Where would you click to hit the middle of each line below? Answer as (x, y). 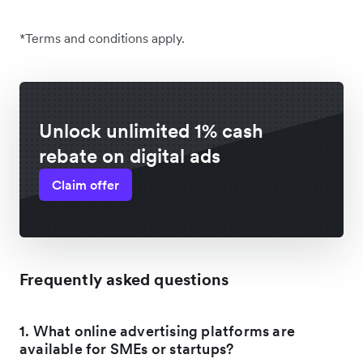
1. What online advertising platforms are (158, 331)
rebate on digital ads (130, 156)
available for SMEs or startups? (127, 349)
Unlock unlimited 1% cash (151, 131)
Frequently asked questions (124, 280)
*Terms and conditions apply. (102, 38)
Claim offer (85, 185)
